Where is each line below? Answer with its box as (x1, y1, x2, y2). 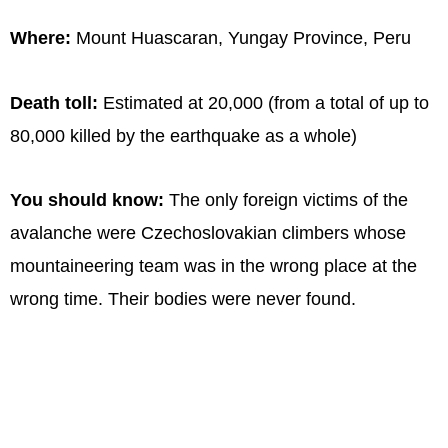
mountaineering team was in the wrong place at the (10, 256, 417, 277)
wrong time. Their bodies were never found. (10, 289, 356, 310)
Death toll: (10, 92, 98, 113)
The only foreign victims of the (169, 190, 408, 211)
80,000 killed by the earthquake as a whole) (10, 125, 357, 146)
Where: (10, 28, 71, 49)
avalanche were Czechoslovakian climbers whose (10, 223, 406, 244)
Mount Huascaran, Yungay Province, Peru (71, 28, 411, 49)
